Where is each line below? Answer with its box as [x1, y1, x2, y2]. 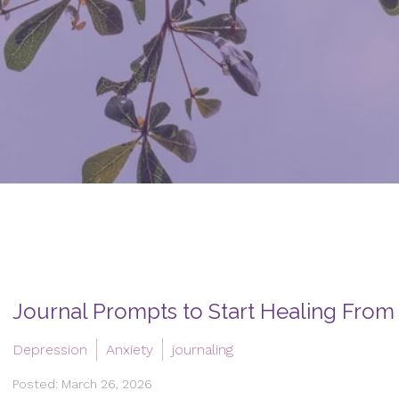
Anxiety [106, 340, 153, 358]
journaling [172, 340, 233, 358]
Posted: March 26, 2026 [12, 376, 152, 391]
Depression [12, 340, 87, 358]
